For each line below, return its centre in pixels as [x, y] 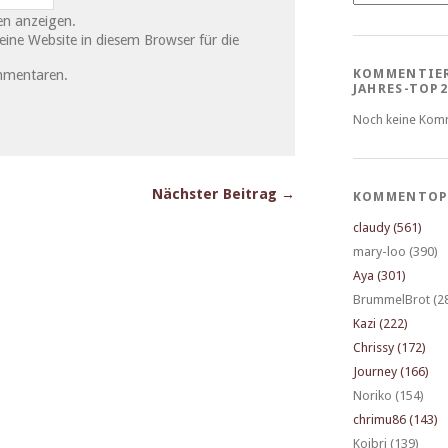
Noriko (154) [388, 396]
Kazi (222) [380, 324]
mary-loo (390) [395, 252]
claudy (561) [387, 228]
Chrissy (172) [389, 348]
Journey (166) [390, 372]
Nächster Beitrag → [223, 194]
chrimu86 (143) [395, 420]
